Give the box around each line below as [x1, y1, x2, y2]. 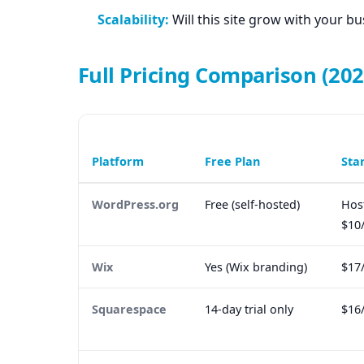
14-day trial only [205, 301, 293, 318]
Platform [92, 154, 144, 170]
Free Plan [205, 154, 260, 170]
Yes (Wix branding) [205, 259, 307, 275]
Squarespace [92, 301, 167, 318]
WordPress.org [92, 197, 179, 213]
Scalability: [97, 11, 169, 29]
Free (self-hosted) [205, 197, 300, 213]
